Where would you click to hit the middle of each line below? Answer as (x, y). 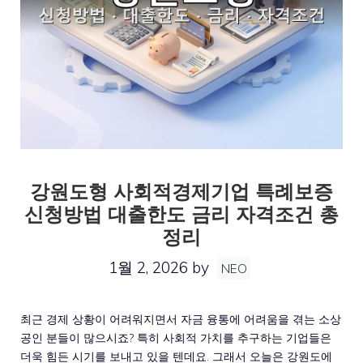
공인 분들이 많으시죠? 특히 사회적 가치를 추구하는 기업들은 (176, 337)
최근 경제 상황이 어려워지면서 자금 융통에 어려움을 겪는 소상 (181, 319)
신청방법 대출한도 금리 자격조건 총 (181, 214)
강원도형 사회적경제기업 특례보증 (181, 191)
